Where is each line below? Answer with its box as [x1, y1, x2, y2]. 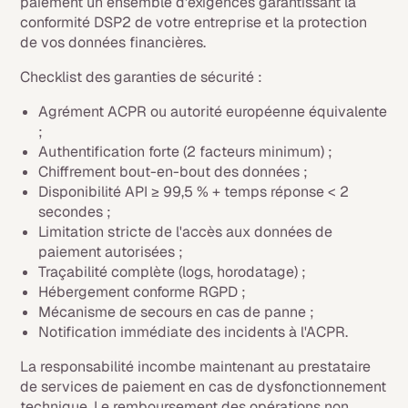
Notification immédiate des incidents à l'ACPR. [38, 322, 349, 342]
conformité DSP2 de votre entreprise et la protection [20, 13, 368, 32]
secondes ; [38, 202, 112, 221]
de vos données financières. [20, 33, 207, 52]
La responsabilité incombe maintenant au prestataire [20, 357, 372, 376]
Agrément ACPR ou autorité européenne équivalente [38, 102, 388, 121]
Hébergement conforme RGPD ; [38, 282, 247, 301]
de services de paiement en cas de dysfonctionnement [20, 377, 387, 396]
